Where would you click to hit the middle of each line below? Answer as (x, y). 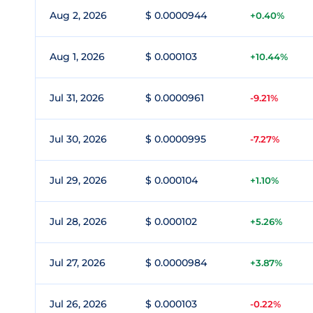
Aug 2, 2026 (78, 15)
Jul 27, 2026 (78, 263)
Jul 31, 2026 (77, 98)
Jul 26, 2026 (78, 304)
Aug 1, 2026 (77, 57)
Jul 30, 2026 (78, 139)
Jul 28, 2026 (78, 221)
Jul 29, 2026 (78, 180)
